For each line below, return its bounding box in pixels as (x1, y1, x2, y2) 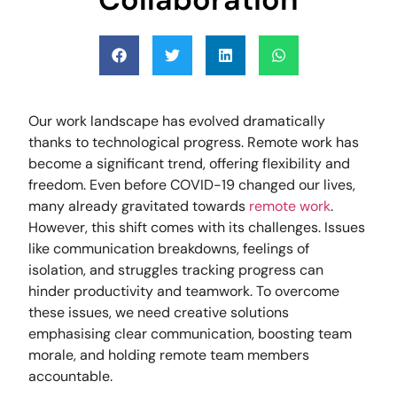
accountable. (28, 366, 113, 385)
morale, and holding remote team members (28, 345, 310, 364)
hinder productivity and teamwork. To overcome (28, 281, 340, 300)
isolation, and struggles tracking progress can (28, 260, 324, 279)
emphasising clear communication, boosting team (28, 323, 353, 343)
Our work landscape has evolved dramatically (28, 111, 326, 130)
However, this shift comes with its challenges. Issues (28, 217, 366, 237)
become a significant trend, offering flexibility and (28, 153, 351, 173)
